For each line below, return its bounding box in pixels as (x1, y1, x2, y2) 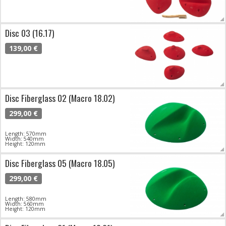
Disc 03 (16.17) (5, 26, 54, 40)
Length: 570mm (5, 130, 46, 138)
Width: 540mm (5, 135, 44, 143)
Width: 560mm (5, 200, 44, 208)
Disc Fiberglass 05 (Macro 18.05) (5, 156, 115, 170)
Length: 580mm (5, 195, 46, 203)
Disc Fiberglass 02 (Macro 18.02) (5, 91, 115, 105)
